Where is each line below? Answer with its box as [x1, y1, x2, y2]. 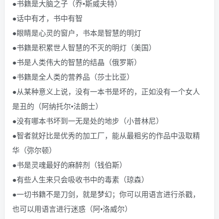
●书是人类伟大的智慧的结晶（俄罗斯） [12, 57, 141, 67]
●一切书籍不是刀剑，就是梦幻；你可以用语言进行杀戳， [12, 189, 200, 199]
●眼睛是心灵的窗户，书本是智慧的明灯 [12, 27, 141, 38]
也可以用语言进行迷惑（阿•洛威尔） [12, 203, 132, 214]
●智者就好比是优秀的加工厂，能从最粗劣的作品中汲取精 [12, 130, 200, 140]
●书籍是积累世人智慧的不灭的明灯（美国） [12, 42, 156, 52]
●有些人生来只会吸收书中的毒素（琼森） [12, 174, 149, 184]
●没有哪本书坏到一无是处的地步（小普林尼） [12, 115, 163, 126]
